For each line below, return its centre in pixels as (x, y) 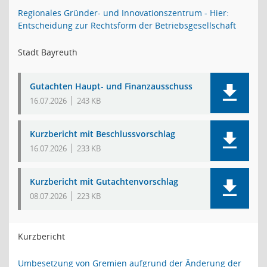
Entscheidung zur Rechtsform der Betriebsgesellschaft (127, 25)
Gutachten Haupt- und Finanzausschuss (111, 86)
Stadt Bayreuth (48, 52)
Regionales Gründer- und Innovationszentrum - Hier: (123, 13)
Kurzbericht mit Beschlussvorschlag (103, 134)
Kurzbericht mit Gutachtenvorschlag (104, 181)
